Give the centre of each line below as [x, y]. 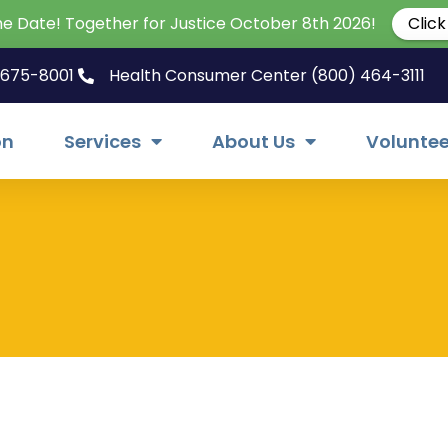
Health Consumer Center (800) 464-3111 [267, 75]
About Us [254, 141]
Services [103, 141]
